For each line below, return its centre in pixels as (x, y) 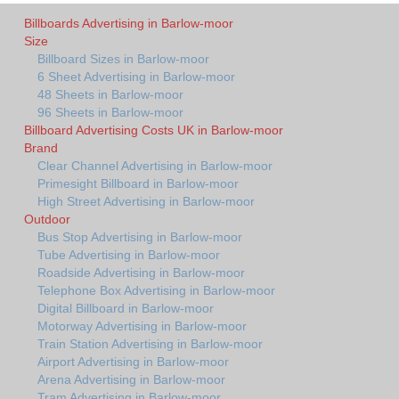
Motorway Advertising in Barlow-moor (142, 326)
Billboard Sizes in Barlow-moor (123, 58)
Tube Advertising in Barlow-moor (129, 254)
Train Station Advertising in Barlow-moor (150, 343)
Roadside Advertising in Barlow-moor (141, 272)
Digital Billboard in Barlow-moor (126, 308)
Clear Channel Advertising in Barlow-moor (155, 165)
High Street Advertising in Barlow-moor (146, 201)
